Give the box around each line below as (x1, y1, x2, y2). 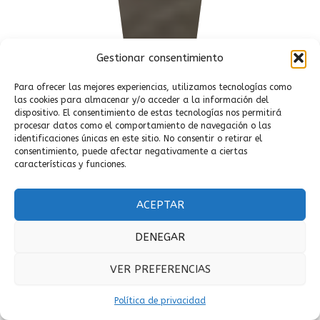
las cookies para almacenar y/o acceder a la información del (14, 95, 269, 105)
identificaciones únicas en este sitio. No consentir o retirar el (14, 134, 262, 144)
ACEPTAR (136, 198, 184, 211)
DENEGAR (135, 230, 185, 244)
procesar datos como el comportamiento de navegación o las (14, 121, 271, 131)
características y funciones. (14, 159, 126, 169)
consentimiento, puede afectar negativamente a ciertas (14, 146, 247, 156)
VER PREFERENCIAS (109, 262, 211, 276)
